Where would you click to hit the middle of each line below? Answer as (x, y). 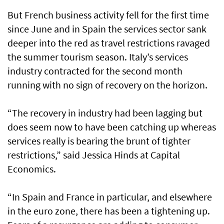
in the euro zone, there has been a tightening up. (109, 211)
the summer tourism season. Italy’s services (98, 57)
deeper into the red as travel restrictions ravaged (109, 43)
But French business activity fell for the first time (108, 15)
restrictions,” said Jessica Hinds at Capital (94, 155)
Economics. (32, 169)
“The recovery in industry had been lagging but (105, 113)
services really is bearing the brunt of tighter (99, 141)
